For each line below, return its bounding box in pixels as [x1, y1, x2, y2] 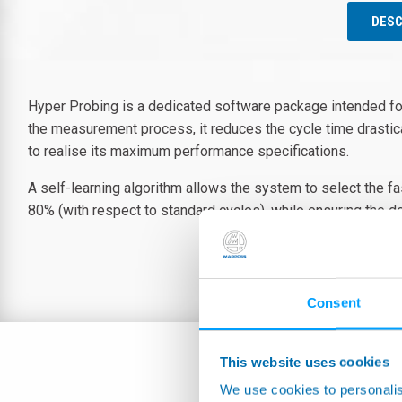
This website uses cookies [219, 354, 389, 370]
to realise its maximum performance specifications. [28, 143, 349, 160]
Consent [307, 294, 361, 310]
